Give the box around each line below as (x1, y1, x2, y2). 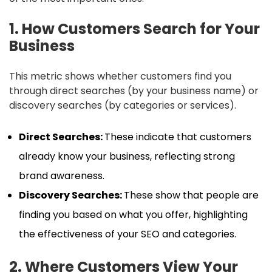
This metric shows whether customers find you (9, 69, 231, 84)
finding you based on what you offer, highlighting (19, 208, 248, 222)
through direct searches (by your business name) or (9, 84, 259, 98)
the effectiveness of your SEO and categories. (19, 227, 236, 242)
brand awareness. (19, 169, 104, 183)
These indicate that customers (104, 130, 251, 144)
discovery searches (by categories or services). (9, 98, 236, 113)
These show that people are (124, 188, 259, 203)
